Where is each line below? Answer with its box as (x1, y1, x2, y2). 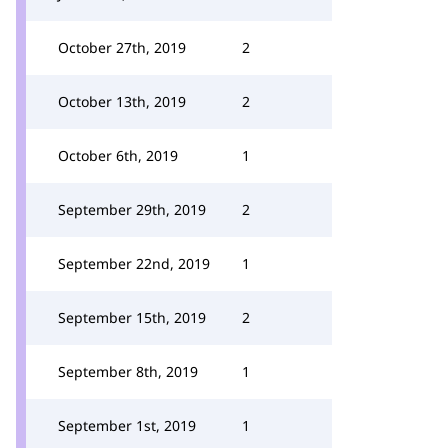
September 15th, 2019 (58, 308, 206, 327)
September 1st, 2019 (58, 416, 196, 435)
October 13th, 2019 (58, 92, 186, 111)
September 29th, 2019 (58, 200, 206, 219)
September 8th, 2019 (58, 362, 198, 381)
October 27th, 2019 (58, 38, 186, 57)
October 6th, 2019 (58, 146, 178, 165)
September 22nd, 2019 (58, 254, 210, 273)
